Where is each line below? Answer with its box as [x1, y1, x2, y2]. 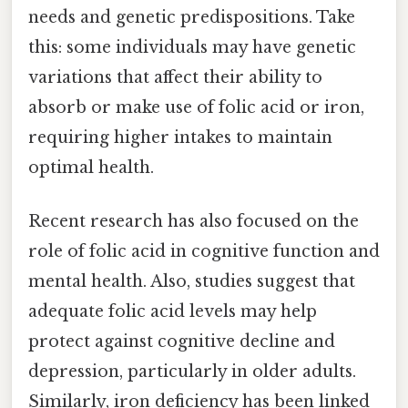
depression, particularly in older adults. [28, 362, 356, 382]
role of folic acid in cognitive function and [28, 241, 380, 262]
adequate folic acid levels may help [28, 301, 317, 322]
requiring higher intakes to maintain [28, 127, 332, 148]
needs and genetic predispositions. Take [28, 6, 355, 27]
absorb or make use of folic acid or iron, [28, 97, 364, 117]
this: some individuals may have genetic [28, 36, 356, 57]
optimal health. [28, 157, 154, 178]
